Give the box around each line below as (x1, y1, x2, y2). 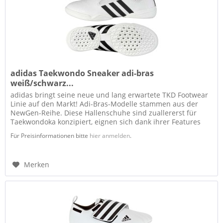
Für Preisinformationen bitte (10, 131, 90, 140)
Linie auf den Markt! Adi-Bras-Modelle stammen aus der (10, 99, 199, 109)
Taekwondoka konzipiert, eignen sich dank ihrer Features (10, 116, 201, 126)
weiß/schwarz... (10, 77, 74, 89)
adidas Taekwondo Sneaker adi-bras (10, 67, 154, 79)
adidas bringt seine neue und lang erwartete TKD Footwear (10, 90, 209, 100)
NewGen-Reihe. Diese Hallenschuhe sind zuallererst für (10, 108, 197, 117)
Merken (24, 159, 50, 169)
